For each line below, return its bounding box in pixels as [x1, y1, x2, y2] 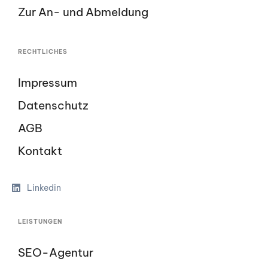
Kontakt [18, 144, 62, 158]
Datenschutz [18, 98, 89, 112]
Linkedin [26, 182, 61, 193]
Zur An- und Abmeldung [18, 5, 148, 19]
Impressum [18, 75, 77, 90]
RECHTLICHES [18, 48, 68, 56]
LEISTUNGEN [18, 218, 62, 226]
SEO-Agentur [18, 245, 93, 260]
